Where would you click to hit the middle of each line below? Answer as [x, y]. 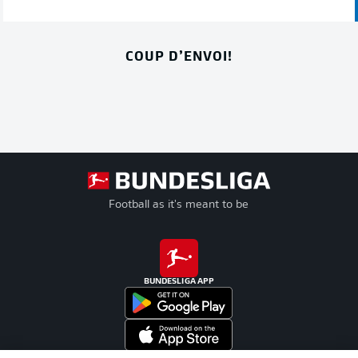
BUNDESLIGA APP [179, 281]
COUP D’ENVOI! [179, 54]
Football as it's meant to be [179, 205]
